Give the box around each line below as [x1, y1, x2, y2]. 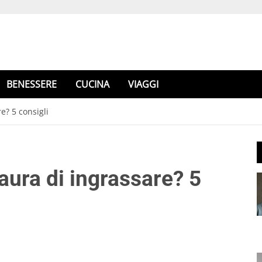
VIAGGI [128, 78, 158, 91]
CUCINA [75, 78, 109, 91]
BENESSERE [6, 78, 57, 91]
